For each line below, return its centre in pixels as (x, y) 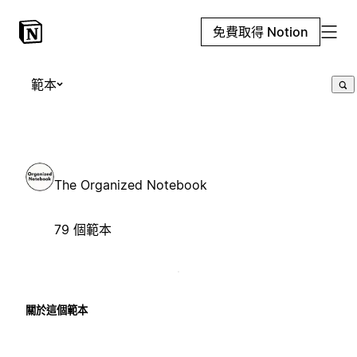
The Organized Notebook (131, 184)
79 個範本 (83, 229)
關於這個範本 (57, 310)
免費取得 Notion (261, 32)
